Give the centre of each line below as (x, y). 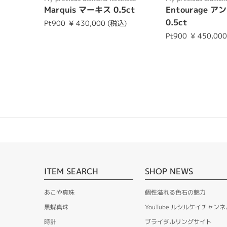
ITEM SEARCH (71, 171)
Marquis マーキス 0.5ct (90, 9)
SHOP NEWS (169, 171)
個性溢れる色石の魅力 (175, 192)
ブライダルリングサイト (178, 221)
